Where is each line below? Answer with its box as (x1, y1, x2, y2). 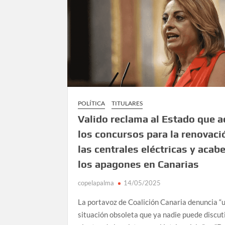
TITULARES (111, 99, 143, 107)
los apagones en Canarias (78, 158, 199, 170)
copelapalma (78, 178, 115, 187)
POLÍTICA (78, 99, 105, 107)
